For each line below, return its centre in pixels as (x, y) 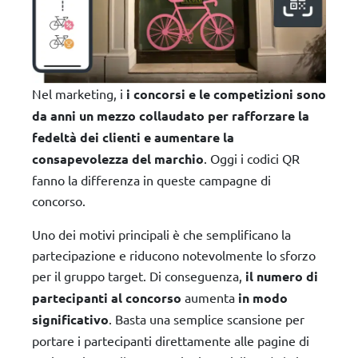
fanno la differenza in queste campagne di (151, 179)
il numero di (282, 276)
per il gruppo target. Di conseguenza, (139, 275)
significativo (70, 319)
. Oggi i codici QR (252, 158)
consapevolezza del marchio (118, 158)
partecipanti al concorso (107, 297)
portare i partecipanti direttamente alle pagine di (171, 340)
